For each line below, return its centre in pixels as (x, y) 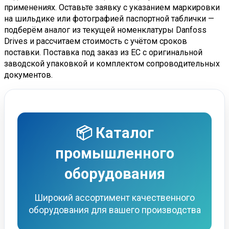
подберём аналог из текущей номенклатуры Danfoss (105, 30)
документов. (28, 75)
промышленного (114, 153)
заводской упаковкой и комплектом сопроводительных (112, 63)
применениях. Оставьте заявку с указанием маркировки (112, 7)
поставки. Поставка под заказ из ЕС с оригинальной (103, 52)
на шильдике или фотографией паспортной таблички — (109, 18)
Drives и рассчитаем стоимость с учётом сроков (96, 41)
